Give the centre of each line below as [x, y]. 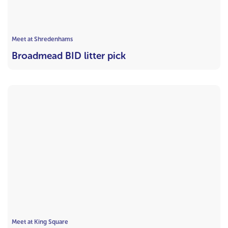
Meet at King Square [40, 222]
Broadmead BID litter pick [69, 55]
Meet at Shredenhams [42, 39]
